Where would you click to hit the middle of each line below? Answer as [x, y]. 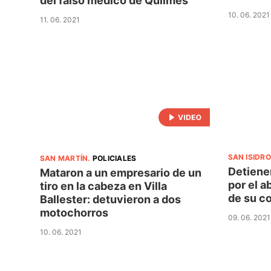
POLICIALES [114, 158]
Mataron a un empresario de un [121, 172]
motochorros [74, 212]
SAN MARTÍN [64, 158]
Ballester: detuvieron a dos [110, 199]
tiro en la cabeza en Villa [103, 186]
